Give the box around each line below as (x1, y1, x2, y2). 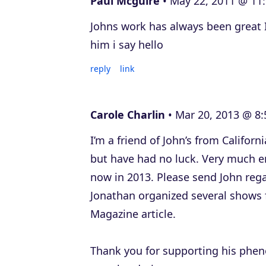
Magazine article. (90, 207, 176, 221)
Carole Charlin (90, 107, 165, 122)
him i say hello (90, 37, 163, 52)
